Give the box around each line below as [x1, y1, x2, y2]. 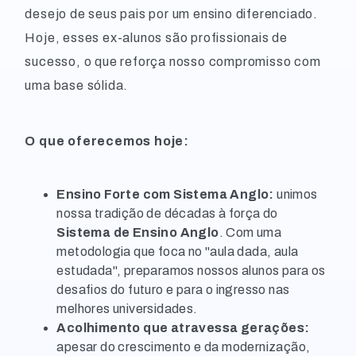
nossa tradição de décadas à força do [56, 207, 278, 220]
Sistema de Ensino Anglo [56, 226, 219, 239]
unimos [273, 188, 318, 201]
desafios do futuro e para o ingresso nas [56, 283, 290, 296]
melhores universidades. [56, 302, 198, 315]
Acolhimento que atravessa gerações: [56, 321, 310, 335]
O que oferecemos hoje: [25, 134, 189, 148]
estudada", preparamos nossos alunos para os [56, 264, 326, 277]
